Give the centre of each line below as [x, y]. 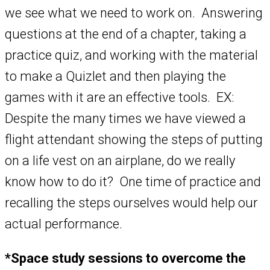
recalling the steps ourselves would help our [131, 203]
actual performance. [64, 224]
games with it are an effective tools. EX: [119, 98]
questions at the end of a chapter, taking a [126, 34]
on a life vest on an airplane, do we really [120, 161]
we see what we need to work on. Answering [134, 13]
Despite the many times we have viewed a [125, 119]
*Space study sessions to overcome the [125, 259]
